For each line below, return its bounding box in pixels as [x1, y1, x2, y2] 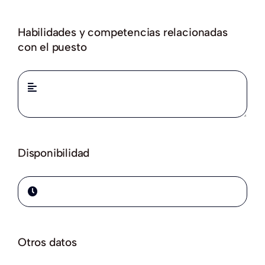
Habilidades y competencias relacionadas [17, 25, 228, 39]
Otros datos [17, 235, 77, 249]
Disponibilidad [17, 146, 90, 160]
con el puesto [17, 40, 87, 54]
